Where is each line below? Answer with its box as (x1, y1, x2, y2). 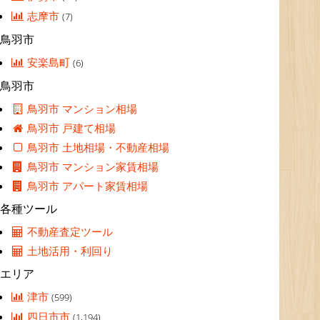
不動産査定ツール (24, 224, 114, 239)
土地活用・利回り (24, 244, 114, 258)
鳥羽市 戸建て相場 (24, 121, 116, 135)
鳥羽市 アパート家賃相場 (24, 179, 149, 193)
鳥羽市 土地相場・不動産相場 (24, 140, 170, 154)
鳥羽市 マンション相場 (24, 101, 138, 116)
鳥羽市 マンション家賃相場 (24, 159, 159, 174)
